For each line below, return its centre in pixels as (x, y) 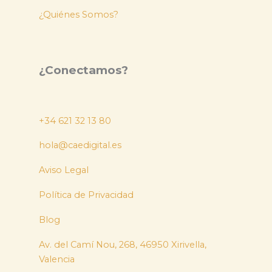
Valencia (57, 259)
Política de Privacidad (87, 195)
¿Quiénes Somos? (79, 14)
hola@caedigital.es (80, 145)
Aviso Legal (64, 170)
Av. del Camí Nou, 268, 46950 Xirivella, (123, 244)
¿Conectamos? (84, 70)
